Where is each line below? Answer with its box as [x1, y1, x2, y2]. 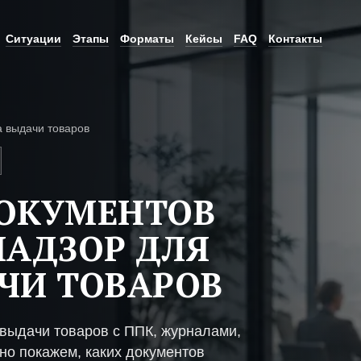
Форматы [120, 31, 174, 45]
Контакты [268, 31, 322, 45]
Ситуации [6, 31, 61, 45]
